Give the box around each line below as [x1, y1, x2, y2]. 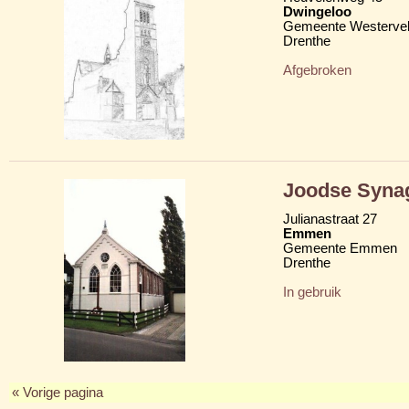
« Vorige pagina [12, 384, 103, 400]
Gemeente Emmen [283, 240, 397, 256]
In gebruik [283, 284, 341, 299]
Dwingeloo [283, 4, 351, 19]
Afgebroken [283, 62, 351, 78]
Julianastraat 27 [283, 211, 377, 226]
